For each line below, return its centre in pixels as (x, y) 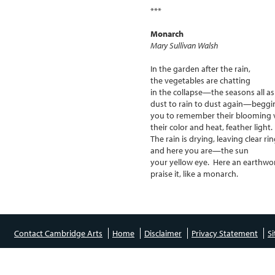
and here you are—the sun (199, 150)
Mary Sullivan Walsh (184, 45)
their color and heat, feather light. (211, 127)
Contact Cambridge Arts (58, 233)
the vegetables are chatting (200, 80)
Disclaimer (163, 233)
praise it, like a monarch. (194, 173)
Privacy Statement (225, 233)
